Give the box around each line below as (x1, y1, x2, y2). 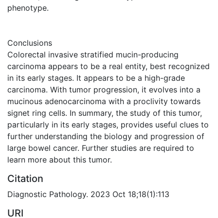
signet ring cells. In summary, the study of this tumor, (7, 108, 202, 118)
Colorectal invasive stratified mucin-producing (7, 49, 179, 59)
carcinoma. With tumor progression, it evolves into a (7, 84, 200, 94)
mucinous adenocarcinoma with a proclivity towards (7, 96, 200, 106)
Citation (7, 172, 43, 184)
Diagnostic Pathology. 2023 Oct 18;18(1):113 (7, 189, 169, 199)
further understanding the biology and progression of (7, 131, 204, 141)
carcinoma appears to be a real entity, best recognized (7, 61, 210, 71)
